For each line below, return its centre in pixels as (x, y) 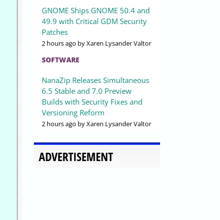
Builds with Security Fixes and (92, 102)
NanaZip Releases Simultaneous (96, 80)
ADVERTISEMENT (76, 157)
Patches (55, 32)
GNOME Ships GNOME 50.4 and (96, 11)
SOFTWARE (61, 60)
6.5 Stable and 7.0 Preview (87, 91)
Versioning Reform (73, 113)
